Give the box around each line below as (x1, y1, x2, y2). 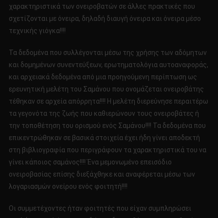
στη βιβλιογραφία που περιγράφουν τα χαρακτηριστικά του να (8, 146, 206, 154)
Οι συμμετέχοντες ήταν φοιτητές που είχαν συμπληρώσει (8, 204, 191, 213)
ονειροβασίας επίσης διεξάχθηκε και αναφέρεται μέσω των (8, 170, 195, 179)
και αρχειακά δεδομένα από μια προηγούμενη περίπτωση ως (8, 73, 197, 81)
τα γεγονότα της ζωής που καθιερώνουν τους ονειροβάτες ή (8, 109, 199, 118)
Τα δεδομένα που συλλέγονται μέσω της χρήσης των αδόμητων (8, 49, 207, 57)
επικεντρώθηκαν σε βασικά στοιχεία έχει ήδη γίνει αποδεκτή (8, 134, 200, 142)
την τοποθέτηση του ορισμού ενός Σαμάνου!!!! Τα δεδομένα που (8, 122, 206, 130)
